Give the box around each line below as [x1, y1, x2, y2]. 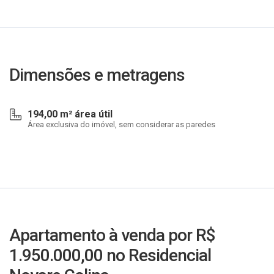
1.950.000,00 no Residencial [9, 245, 211, 266]
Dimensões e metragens [9, 65, 185, 86]
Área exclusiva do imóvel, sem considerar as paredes [28, 120, 215, 130]
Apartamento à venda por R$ [9, 225, 215, 246]
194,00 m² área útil [28, 108, 113, 120]
